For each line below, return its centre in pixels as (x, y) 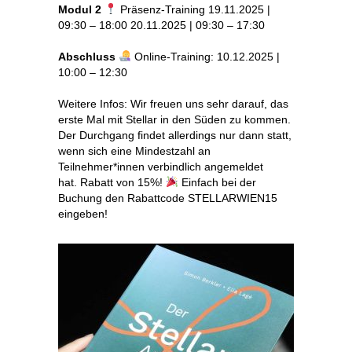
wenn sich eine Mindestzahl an (134, 150)
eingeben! (83, 213)
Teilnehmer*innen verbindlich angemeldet (161, 166)
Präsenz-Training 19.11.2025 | (193, 9)
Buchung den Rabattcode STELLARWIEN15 (168, 198)
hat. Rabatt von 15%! (112, 182)
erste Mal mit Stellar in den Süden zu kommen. (174, 119)
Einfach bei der (217, 182)
